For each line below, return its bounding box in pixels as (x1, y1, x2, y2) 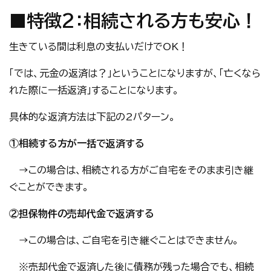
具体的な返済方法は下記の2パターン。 (9, 112, 175, 122)
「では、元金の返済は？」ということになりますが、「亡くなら (9, 68, 261, 78)
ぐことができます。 (9, 182, 89, 192)
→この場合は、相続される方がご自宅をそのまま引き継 (9, 165, 253, 175)
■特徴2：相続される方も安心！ (9, 12, 258, 29)
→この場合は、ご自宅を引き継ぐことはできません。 (9, 235, 239, 245)
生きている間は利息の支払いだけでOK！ (9, 42, 188, 51)
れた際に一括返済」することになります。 (9, 85, 179, 95)
